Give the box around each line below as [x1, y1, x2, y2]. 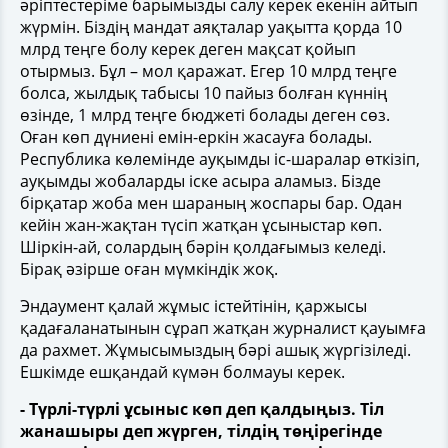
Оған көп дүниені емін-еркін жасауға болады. [20, 126, 372, 148]
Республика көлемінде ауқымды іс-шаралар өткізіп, [20, 148, 420, 170]
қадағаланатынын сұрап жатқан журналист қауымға [20, 317, 426, 339]
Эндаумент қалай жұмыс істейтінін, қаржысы [20, 295, 367, 317]
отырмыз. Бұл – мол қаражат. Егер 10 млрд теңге [20, 60, 397, 82]
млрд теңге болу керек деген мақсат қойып [20, 38, 356, 60]
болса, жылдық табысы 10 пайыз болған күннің [20, 82, 387, 104]
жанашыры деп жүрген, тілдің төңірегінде [20, 420, 382, 442]
